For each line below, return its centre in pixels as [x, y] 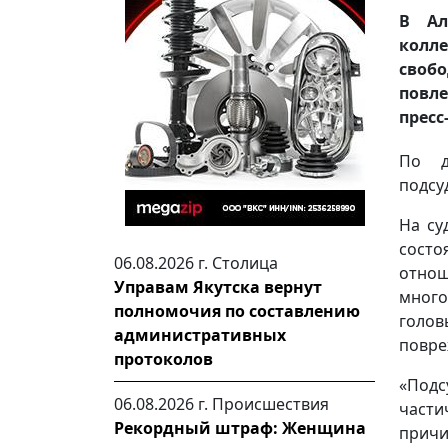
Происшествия [270, 404]
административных [200, 335]
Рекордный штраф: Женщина [240, 428]
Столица [245, 263]
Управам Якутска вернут [218, 287]
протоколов [163, 359]
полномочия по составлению [237, 311]
